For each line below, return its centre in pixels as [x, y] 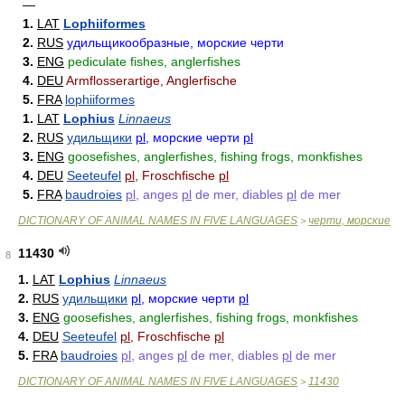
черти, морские [349, 221]
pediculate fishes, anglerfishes [154, 61]
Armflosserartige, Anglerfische [151, 80]
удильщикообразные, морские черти [175, 42]
